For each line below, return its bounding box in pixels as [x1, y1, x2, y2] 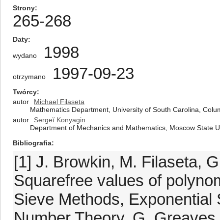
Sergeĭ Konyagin [34, 116, 85, 124]
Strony [13, 4, 35, 12]
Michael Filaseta [34, 98, 84, 106]
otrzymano [13, 73, 46, 81]
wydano [13, 52, 37, 59]
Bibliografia [13, 139, 52, 147]
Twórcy [13, 88, 37, 96]
